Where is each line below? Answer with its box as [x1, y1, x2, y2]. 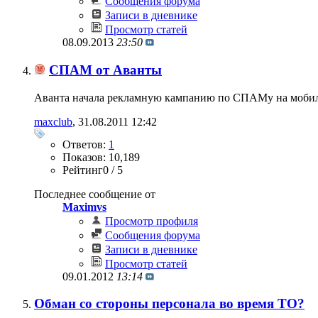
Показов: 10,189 [62, 150, 140, 163]
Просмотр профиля [105, 214, 198, 227]
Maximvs [62, 200, 106, 213]
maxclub [34, 115, 72, 128]
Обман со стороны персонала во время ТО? [34, 296, 305, 312]
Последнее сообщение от [34, 187, 155, 200]
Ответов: [62, 138, 109, 150]
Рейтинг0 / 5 [62, 163, 123, 176]
